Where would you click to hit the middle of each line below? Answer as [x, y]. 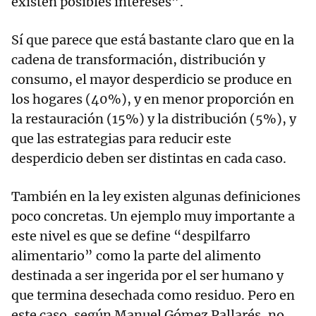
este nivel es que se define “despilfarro [131, 236]
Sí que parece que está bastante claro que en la [153, 40]
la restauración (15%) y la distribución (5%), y [154, 119]
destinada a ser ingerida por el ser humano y [147, 276]
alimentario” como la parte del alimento [136, 256]
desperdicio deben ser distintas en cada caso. [149, 159]
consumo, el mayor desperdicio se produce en [152, 80]
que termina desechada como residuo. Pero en [153, 296]
